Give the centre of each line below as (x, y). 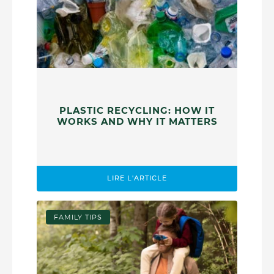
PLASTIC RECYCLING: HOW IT (137, 111)
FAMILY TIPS (78, 217)
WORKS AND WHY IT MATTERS (137, 122)
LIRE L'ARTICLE (137, 179)
